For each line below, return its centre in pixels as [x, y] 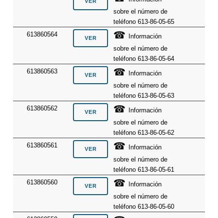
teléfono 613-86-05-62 [144, 133]
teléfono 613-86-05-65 [144, 22]
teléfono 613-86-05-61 [144, 170]
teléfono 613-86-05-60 [144, 207]
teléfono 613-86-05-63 [144, 96]
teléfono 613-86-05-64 [144, 59]
